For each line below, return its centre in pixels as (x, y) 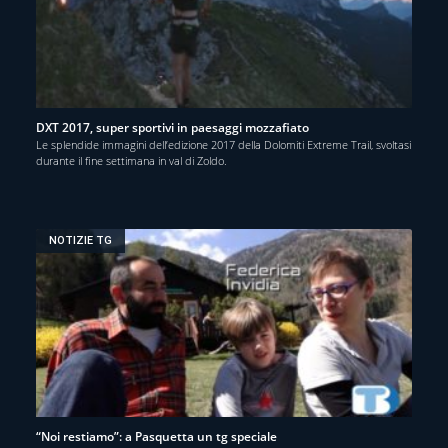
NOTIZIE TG (81, 241)
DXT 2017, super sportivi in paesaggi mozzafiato (172, 127)
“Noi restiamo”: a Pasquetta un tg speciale (156, 436)
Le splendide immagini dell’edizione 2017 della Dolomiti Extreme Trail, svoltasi (223, 144)
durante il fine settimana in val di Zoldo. (131, 160)
